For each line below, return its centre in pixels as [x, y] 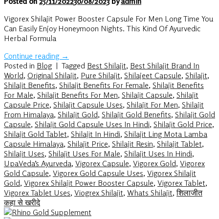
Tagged [74, 66]
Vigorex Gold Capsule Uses [98, 173]
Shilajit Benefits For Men [77, 95]
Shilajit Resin [132, 144]
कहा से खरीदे [22, 203]
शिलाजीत [189, 193]
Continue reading [33, 56]
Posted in [20, 66]
